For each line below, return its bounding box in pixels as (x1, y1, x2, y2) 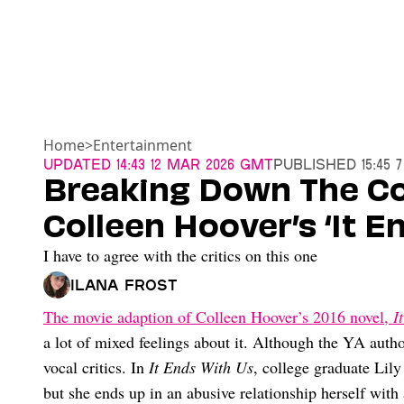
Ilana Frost (70, 276, 178, 294)
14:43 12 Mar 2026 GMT (111, 155, 273, 173)
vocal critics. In (43, 356, 149, 379)
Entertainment (93, 135, 192, 156)
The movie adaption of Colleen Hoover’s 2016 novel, (43, 306, 393, 328)
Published (273, 155, 356, 173)
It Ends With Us (149, 356, 253, 379)
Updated (43, 155, 111, 173)
